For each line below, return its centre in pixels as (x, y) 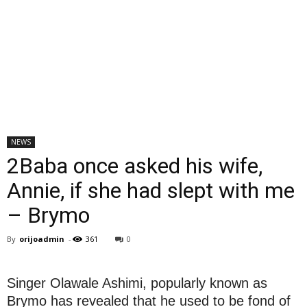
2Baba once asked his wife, (135, 166)
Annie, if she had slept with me (151, 191)
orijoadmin (42, 239)
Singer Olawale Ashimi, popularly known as (137, 283)
